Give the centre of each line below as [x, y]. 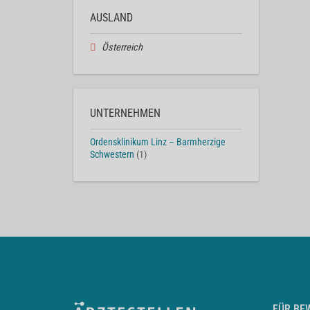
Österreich [122, 47]
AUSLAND [111, 17]
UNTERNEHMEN [125, 113]
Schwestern [112, 154]
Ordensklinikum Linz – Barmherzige [158, 142]
